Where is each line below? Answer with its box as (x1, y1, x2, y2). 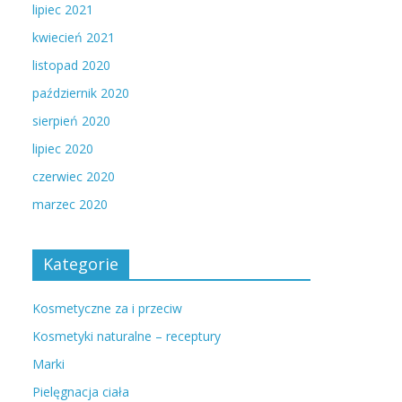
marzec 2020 (32, 196, 108, 213)
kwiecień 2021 (32, 29, 115, 46)
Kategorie (43, 253, 118, 275)
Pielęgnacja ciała (32, 383, 129, 400)
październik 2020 (32, 84, 129, 101)
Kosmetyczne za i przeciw (32, 300, 182, 317)
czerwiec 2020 (32, 168, 115, 185)
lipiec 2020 (32, 140, 93, 157)
